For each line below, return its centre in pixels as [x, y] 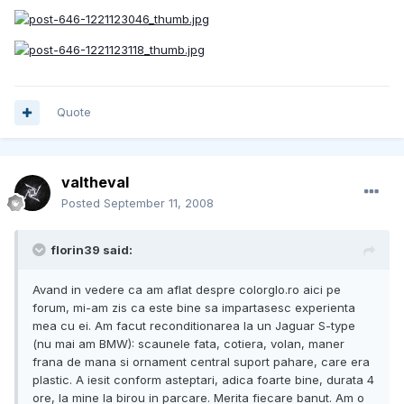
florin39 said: [92, 250]
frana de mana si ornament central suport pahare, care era [201, 362]
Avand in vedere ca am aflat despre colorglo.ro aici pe [187, 290]
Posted [83, 203]
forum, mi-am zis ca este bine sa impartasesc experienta [194, 308]
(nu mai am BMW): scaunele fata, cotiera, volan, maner [188, 344]
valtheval [95, 183]
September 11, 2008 [159, 203]
